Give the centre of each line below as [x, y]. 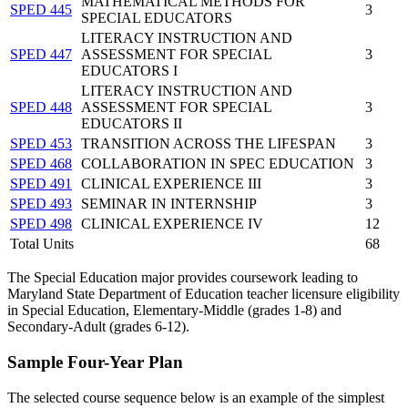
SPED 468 [41, 164]
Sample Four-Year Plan [95, 362]
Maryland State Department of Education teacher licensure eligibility [204, 294]
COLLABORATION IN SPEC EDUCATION [218, 164]
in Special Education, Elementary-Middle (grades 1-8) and [174, 311]
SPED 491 [41, 184]
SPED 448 [41, 107]
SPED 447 [41, 55]
